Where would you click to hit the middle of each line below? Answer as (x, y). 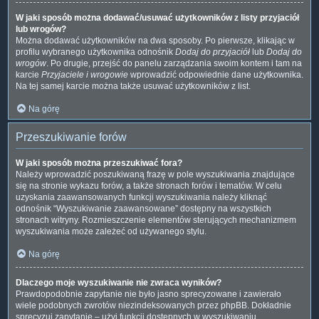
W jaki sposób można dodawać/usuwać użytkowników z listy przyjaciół (157, 17)
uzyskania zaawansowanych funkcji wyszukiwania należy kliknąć (141, 197)
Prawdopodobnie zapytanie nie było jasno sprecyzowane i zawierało (148, 294)
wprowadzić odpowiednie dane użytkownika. (216, 74)
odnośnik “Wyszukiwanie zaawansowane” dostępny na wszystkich (143, 208)
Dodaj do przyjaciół (213, 52)
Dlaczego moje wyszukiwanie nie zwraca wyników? (119, 282)
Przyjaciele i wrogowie (85, 74)
